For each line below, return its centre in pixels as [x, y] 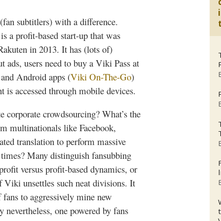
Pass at [126, 63]
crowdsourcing [69, 114]
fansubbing [111, 155]
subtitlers [33, 22]
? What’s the [118, 114]
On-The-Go [109, 77]
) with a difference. [84, 22]
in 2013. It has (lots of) [70, 49]
